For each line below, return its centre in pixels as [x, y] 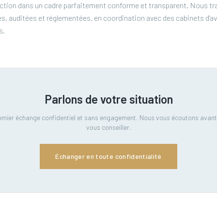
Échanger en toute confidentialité [108, 156]
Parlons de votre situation [108, 99]
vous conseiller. [108, 127]
